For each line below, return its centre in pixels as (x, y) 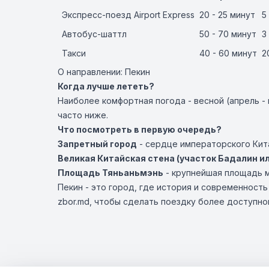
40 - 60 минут (228, 53)
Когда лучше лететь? (106, 86)
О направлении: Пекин (104, 72)
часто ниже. (83, 115)
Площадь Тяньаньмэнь (110, 173)
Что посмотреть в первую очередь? (140, 129)
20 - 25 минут (227, 15)
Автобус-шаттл (94, 34)
